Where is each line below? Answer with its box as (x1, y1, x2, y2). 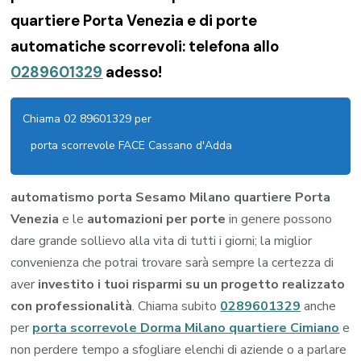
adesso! (102, 62, 163, 83)
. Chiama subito (132, 297, 221, 316)
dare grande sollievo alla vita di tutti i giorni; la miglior (10, 232, 313, 251)
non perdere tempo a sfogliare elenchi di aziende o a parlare (10, 341, 347, 359)
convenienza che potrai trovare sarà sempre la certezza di (10, 254, 334, 272)
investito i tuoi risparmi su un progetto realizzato (38, 276, 346, 294)
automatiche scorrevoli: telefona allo (10, 36, 280, 57)
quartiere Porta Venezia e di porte (10, 10, 258, 31)
